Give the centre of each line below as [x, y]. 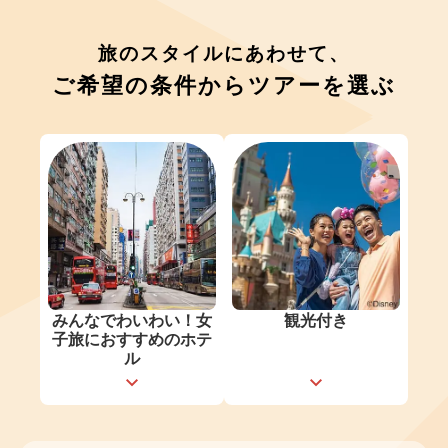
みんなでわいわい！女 [132, 320]
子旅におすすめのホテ [132, 339]
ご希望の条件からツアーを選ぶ [224, 84]
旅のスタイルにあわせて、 [224, 52]
